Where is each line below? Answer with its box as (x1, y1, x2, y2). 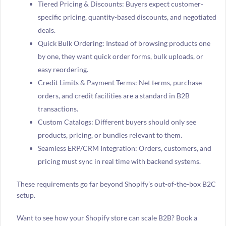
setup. (16, 191, 35, 200)
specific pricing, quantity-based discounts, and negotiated (37, 13, 216, 22)
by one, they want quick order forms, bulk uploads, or (37, 52, 203, 61)
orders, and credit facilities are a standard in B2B (37, 91, 190, 100)
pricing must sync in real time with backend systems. (37, 157, 201, 166)
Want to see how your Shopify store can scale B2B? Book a (16, 213, 197, 222)
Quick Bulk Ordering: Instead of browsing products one (37, 39, 210, 48)
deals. (37, 26, 55, 35)
